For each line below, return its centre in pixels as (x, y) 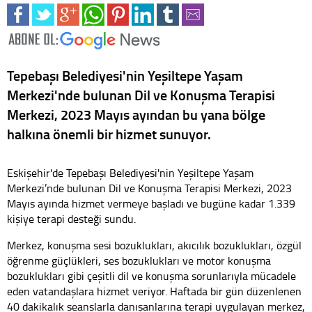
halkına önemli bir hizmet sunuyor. (109, 133)
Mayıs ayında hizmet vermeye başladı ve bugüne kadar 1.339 (151, 203)
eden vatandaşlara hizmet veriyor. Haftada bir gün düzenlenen (154, 291)
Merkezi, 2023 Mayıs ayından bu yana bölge (136, 114)
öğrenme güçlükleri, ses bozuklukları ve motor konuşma (139, 260)
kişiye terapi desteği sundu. (71, 218)
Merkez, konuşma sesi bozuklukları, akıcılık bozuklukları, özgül (154, 245)
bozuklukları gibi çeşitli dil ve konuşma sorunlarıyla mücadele (151, 275)
